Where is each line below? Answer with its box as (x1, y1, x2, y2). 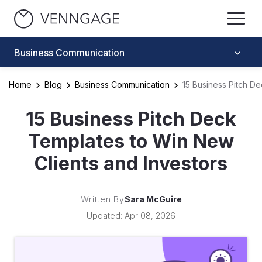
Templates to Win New (28, 130, 234, 153)
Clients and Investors (35, 152, 227, 175)
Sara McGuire (124, 194, 182, 204)
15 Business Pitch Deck (26, 108, 236, 130)
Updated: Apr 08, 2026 (87, 211, 175, 220)
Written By (80, 194, 125, 204)
